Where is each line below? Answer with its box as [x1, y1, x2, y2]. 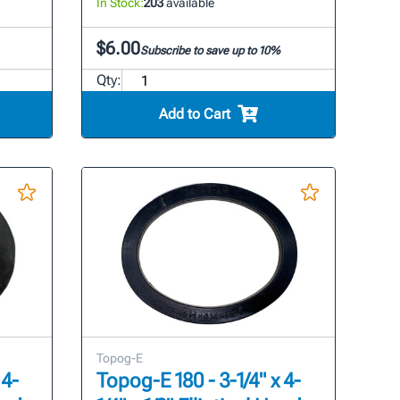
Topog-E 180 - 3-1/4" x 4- [96, 368, 302, 393]
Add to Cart [159, 105, 231, 123]
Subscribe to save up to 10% [140, 44, 281, 58]
